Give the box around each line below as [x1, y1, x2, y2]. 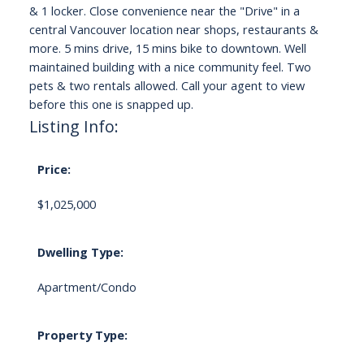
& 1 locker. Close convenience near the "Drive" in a [28, 2, 300, 19]
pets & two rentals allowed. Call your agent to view [28, 77, 305, 94]
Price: [37, 161, 71, 178]
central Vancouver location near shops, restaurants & [28, 21, 318, 38]
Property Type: [37, 327, 128, 344]
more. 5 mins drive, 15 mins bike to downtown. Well [28, 40, 306, 57]
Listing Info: [28, 115, 119, 138]
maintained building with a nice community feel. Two [28, 58, 311, 76]
